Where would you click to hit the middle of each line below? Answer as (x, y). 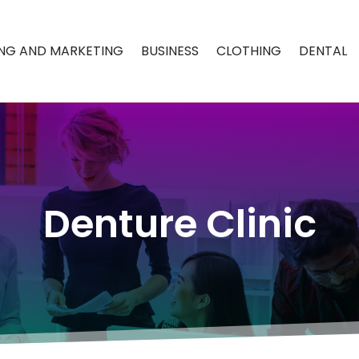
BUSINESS (170, 50)
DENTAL (323, 50)
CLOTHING (249, 50)
